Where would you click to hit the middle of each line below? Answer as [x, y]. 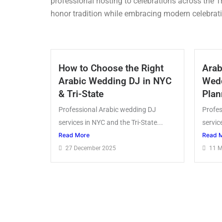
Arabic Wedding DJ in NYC [115, 81]
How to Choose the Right [111, 68]
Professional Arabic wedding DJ [107, 110]
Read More [74, 135]
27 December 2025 [91, 148]
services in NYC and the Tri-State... [111, 123]
